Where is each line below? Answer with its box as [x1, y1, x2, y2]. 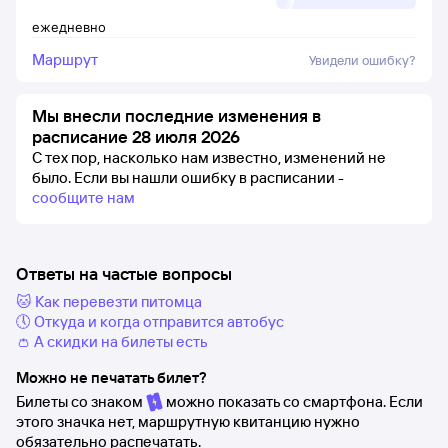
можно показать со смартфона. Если [163, 392, 423, 411]
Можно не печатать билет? [16, 368, 207, 387]
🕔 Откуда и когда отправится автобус [16, 312, 284, 331]
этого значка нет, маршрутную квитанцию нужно [16, 412, 360, 431]
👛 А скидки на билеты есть [16, 332, 208, 351]
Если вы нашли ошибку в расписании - [74, 168, 344, 187]
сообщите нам [32, 188, 135, 207]
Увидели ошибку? [309, 52, 416, 68]
